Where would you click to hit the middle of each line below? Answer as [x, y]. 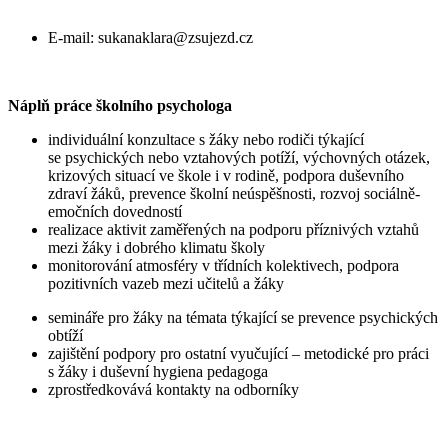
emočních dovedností [115, 211]
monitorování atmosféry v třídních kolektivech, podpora [223, 265]
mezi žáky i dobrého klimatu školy [156, 247]
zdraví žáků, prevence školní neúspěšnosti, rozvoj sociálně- [234, 193]
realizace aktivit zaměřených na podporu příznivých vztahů [233, 229]
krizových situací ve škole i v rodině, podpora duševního [226, 175]
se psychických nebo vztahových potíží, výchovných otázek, [239, 157]
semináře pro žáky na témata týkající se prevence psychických [243, 317]
